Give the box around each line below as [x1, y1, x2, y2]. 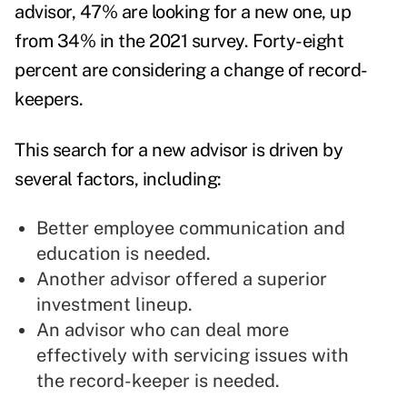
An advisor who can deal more [36, 319, 289, 342]
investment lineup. [36, 293, 193, 316]
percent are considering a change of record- [15, 59, 368, 82]
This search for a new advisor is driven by [15, 139, 342, 162]
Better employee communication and [36, 217, 345, 240]
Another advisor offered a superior [36, 268, 327, 291]
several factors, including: [15, 168, 222, 191]
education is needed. [36, 243, 215, 265]
